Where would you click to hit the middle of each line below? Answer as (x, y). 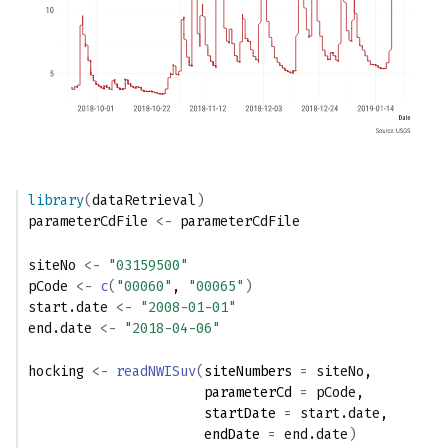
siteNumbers (252, 372)
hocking (56, 372)
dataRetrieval (144, 200)
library (56, 200)
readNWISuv (156, 372)
